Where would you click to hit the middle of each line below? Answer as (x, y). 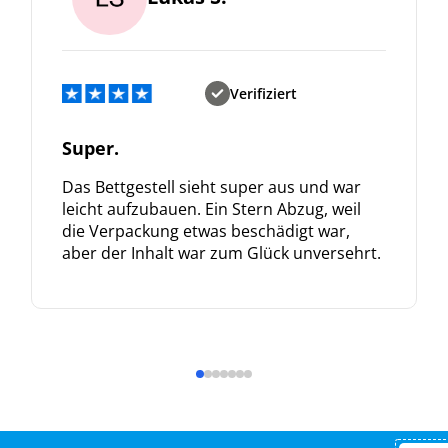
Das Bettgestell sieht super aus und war (211, 186)
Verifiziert (264, 93)
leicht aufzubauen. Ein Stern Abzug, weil (211, 208)
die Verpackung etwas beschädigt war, (205, 230)
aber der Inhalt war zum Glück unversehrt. (221, 252)
